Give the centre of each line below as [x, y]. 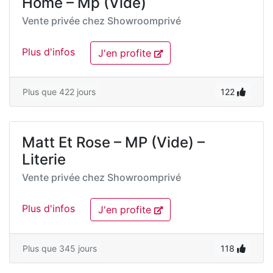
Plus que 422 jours [59, 92]
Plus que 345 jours [60, 248]
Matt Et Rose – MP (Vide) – [113, 142]
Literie [44, 159]
